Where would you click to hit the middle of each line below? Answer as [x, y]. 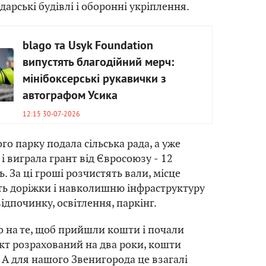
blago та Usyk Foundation [88, 46]
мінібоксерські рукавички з [94, 79]
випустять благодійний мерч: [98, 63]
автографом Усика [70, 96]
